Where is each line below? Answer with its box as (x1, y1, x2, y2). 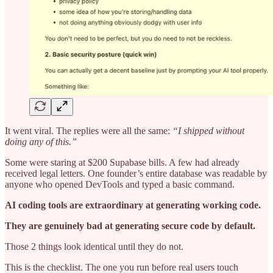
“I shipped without (172, 125, 244, 136)
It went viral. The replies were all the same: (5, 125, 172, 136)
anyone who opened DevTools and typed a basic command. (5, 179, 235, 190)
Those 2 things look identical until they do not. (5, 241, 183, 252)
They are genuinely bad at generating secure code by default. (5, 220, 255, 231)
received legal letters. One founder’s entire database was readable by (5, 168, 267, 179)
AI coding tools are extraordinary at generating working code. (5, 199, 261, 210)
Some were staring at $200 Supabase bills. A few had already (5, 157, 239, 168)
